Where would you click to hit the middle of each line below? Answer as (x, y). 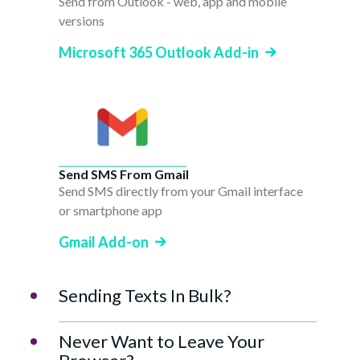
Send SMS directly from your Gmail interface (181, 191)
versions (82, 21)
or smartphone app (110, 211)
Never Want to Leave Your (162, 342)
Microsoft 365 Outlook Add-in (159, 53)
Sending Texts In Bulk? (145, 296)
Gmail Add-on (104, 242)
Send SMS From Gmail (124, 174)
